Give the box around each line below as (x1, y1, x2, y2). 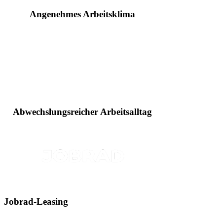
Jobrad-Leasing (4, 196, 68, 207)
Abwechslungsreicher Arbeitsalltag (13, 107, 152, 117)
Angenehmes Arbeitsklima (30, 8, 136, 19)
